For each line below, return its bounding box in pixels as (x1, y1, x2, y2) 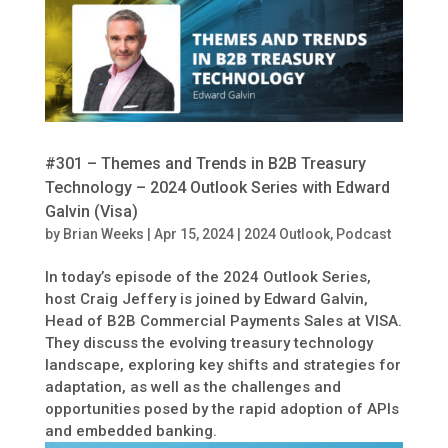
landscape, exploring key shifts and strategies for (44, 355, 401, 374)
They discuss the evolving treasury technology (44, 333, 373, 352)
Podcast (335, 225, 391, 242)
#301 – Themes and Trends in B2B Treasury (44, 153, 366, 173)
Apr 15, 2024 (153, 225, 234, 242)
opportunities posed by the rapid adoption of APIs (44, 399, 399, 418)
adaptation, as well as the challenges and (44, 377, 341, 396)
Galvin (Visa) (44, 201, 138, 221)
